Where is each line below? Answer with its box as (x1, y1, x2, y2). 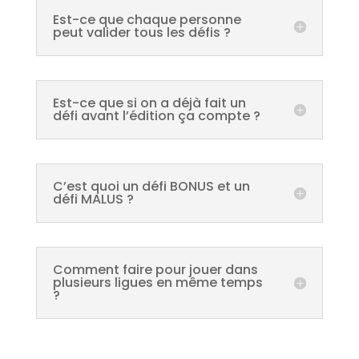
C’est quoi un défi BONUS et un (52, 177, 250, 196)
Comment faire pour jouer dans (52, 260, 258, 279)
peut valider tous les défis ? (52, 23, 231, 42)
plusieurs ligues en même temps (52, 273, 263, 292)
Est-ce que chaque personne (52, 10, 241, 29)
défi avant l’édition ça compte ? (52, 107, 260, 125)
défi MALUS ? (52, 190, 134, 208)
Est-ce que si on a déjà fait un (52, 94, 246, 112)
